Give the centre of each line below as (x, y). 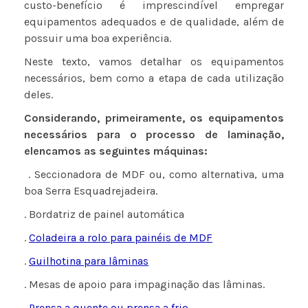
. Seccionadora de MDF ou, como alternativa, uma (154, 175)
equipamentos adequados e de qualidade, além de (154, 22)
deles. (38, 95)
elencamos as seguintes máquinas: (116, 151)
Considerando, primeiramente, (104, 118)
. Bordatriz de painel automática (104, 214)
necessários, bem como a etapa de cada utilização (154, 78)
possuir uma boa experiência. (98, 38)
